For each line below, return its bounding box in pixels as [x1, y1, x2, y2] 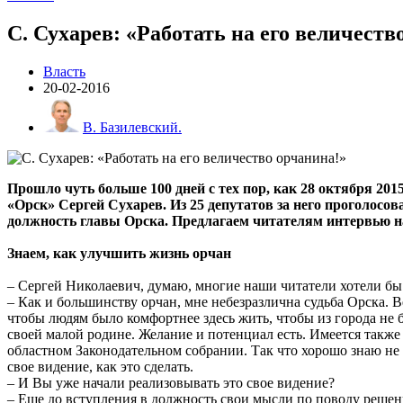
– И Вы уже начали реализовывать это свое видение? [7, 374, 335, 390]
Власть [43, 63, 85, 79]
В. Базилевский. [83, 119, 182, 135]
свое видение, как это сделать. [7, 358, 193, 374]
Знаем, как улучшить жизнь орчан [7, 245, 231, 261]
